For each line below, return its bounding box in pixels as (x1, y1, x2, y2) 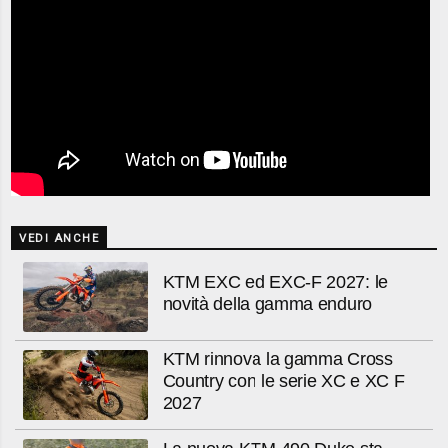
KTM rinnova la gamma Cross (162, 349, 393, 369)
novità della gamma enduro (162, 294, 372, 315)
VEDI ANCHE (19, 232, 100, 246)
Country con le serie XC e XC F (162, 371, 405, 391)
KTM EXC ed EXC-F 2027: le (162, 272, 388, 293)
